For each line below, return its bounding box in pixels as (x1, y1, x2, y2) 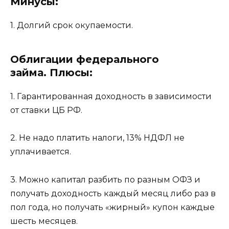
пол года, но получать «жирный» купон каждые (10, 202, 215, 212)
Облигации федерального (10, 53, 159, 66)
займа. (10, 66, 47, 79)
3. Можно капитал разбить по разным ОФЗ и (10, 174, 200, 185)
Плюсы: (47, 66, 93, 79)
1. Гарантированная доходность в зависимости (10, 91, 212, 102)
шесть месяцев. (10, 216, 78, 226)
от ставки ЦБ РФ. (10, 105, 82, 116)
